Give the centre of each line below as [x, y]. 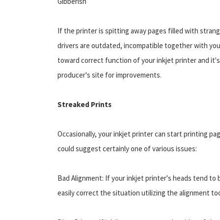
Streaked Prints [84, 104]
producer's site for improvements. [110, 75]
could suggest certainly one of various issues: [127, 148]
